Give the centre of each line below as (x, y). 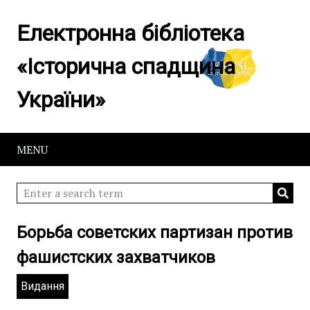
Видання (43, 286)
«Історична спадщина (126, 66)
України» (61, 100)
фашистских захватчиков (116, 257)
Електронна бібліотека (130, 33)
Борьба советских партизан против (155, 232)
